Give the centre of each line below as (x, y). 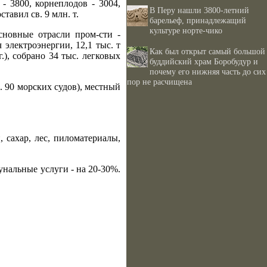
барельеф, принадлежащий (198, 20)
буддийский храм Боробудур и (204, 61)
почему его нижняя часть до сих (208, 72)
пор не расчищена (159, 82)
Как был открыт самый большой (207, 51)
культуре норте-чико (186, 30)
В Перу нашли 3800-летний (199, 10)
